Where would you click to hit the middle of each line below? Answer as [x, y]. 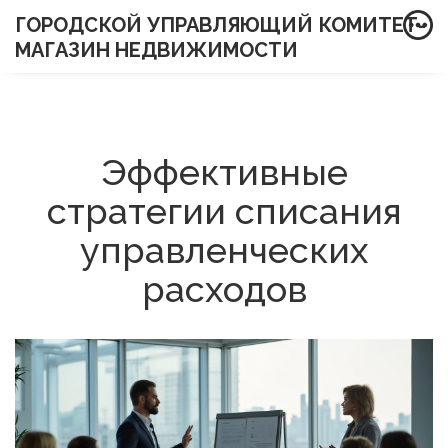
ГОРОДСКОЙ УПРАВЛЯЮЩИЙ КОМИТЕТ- [220, 25]
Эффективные [224, 172]
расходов [224, 289]
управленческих [224, 250]
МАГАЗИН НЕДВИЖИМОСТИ [156, 50]
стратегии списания [224, 211]
